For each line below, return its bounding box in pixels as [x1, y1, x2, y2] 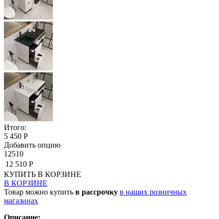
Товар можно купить [4, 187, 75, 196]
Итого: [4, 123, 26, 131]
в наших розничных [120, 187, 187, 196]
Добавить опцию [4, 140, 61, 149]
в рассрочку [75, 187, 118, 196]
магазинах [4, 196, 38, 205]
